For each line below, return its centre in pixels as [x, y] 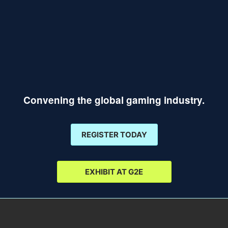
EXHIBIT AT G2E [114, 172]
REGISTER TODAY [114, 135]
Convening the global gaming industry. [114, 100]
